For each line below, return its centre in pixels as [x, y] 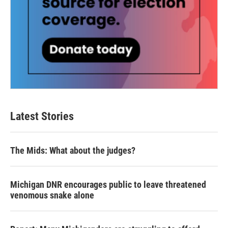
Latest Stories [42, 117]
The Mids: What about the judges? [73, 151]
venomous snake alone [52, 195]
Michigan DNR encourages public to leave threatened [108, 185]
